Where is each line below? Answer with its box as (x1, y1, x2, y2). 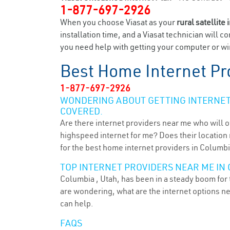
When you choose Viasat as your (60, 17, 177, 27)
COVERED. (60, 105, 103, 117)
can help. (60, 198, 93, 208)
